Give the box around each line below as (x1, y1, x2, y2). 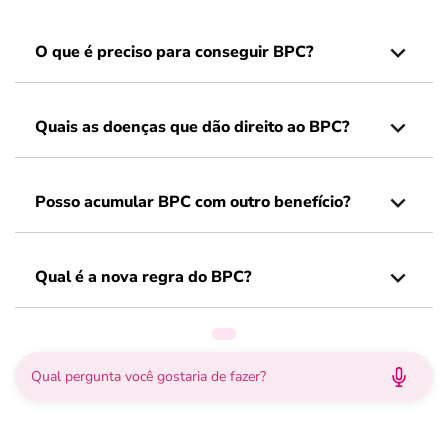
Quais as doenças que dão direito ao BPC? (35, 116, 349, 138)
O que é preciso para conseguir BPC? (35, 41, 313, 63)
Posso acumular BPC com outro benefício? (35, 191, 350, 213)
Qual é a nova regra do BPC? (35, 266, 251, 288)
